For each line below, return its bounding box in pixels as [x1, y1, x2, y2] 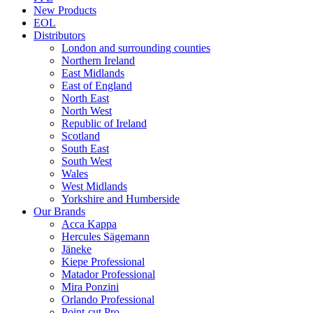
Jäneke [61, 243, 92, 255]
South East [61, 143, 109, 154]
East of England [61, 80, 132, 92]
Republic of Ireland [61, 117, 147, 129]
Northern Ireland [61, 54, 135, 66]
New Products [34, 4, 96, 16]
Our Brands [34, 205, 85, 217]
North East [61, 92, 109, 104]
